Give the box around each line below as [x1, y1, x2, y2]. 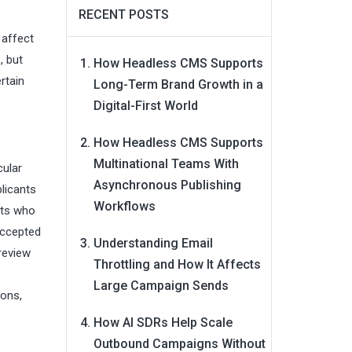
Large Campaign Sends [93, 278, 229, 293]
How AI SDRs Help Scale [93, 315, 233, 330]
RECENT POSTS [78, 7, 169, 22]
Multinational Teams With [93, 156, 239, 171]
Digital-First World [93, 98, 198, 113]
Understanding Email [93, 236, 213, 251]
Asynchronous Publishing [93, 178, 241, 192]
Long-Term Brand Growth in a [93, 77, 263, 92]
